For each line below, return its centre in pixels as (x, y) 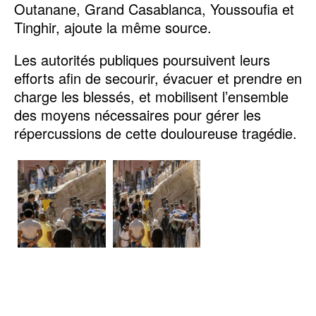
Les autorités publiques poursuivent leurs (142, 59)
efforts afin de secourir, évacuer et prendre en (158, 78)
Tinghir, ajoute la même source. (113, 27)
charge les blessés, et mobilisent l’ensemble (151, 96)
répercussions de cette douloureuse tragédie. (156, 133)
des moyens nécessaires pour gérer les (138, 114)
